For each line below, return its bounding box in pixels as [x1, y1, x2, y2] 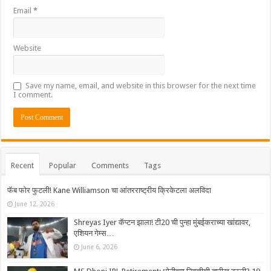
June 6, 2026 [81, 243, 118, 250]
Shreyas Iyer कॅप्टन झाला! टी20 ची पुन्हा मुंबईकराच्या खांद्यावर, [74, 217, 251, 227]
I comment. [13, 90, 53, 99]
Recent [11, 160, 34, 170]
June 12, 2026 [15, 200, 55, 207]
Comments [91, 160, 129, 170]
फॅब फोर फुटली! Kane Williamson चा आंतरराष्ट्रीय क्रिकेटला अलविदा [7, 185, 212, 195]
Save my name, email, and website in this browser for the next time [25, 80, 256, 90]
